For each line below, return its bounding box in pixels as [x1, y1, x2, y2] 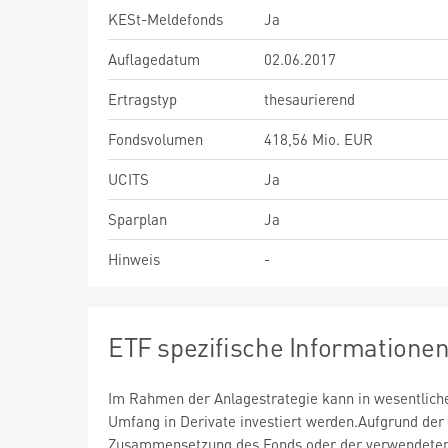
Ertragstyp [108, 89, 177, 109]
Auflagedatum [108, 49, 200, 69]
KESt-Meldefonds [108, 9, 223, 29]
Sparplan [108, 209, 167, 229]
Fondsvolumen [108, 129, 203, 149]
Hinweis [108, 249, 160, 269]
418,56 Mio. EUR [264, 129, 373, 149]
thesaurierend [264, 89, 355, 109]
